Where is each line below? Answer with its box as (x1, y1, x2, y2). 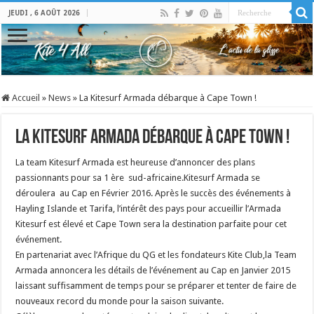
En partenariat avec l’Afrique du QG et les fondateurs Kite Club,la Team (15, 249, 297, 260)
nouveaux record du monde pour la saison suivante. (15, 295, 224, 306)
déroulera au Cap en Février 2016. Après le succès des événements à (15, 187, 292, 198)
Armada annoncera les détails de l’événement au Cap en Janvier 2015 (15, 264, 291, 275)
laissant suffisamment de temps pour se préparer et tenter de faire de (15, 280, 297, 291)
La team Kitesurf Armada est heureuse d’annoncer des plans (15, 156, 256, 168)
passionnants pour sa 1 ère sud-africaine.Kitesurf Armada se (15, 172, 261, 183)
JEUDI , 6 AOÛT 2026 (8, 9, 81, 17)
